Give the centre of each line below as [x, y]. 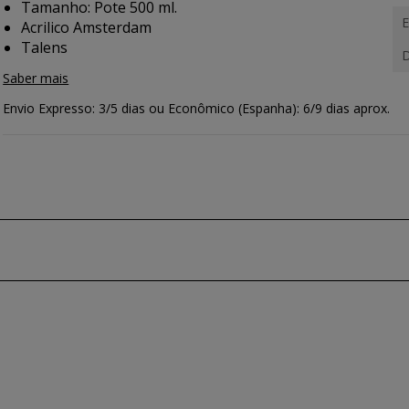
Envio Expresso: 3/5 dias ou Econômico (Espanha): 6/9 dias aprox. [197, 108]
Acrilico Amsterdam [87, 27]
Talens [45, 47]
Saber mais [36, 78]
